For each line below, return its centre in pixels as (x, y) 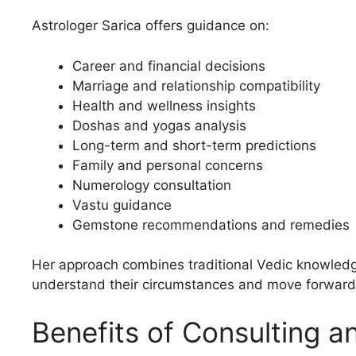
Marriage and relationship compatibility (196, 85)
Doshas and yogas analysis (159, 125)
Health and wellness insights (164, 105)
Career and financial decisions (169, 66)
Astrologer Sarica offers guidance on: (151, 26)
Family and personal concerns (168, 165)
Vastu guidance (122, 205)
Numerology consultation (152, 185)
